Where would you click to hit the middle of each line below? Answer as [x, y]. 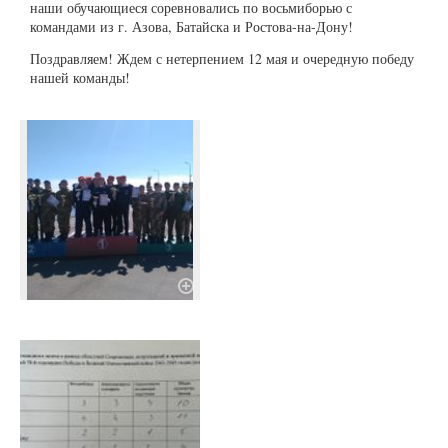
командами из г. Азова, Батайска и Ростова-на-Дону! [191, 26]
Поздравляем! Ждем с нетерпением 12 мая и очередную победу [222, 59]
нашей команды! [80, 78]
